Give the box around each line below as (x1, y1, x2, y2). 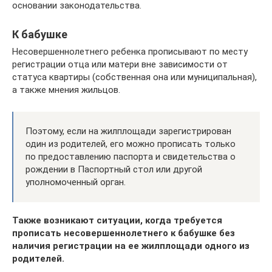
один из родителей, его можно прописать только (25, 138, 236, 149)
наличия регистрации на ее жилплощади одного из (12, 240, 250, 251)
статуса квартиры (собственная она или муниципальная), (12, 71, 257, 83)
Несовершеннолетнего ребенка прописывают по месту (12, 46, 248, 57)
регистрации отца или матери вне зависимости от (12, 58, 228, 70)
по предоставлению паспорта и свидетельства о (25, 151, 236, 162)
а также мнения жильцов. (12, 84, 120, 95)
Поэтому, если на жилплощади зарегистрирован (25, 125, 231, 137)
